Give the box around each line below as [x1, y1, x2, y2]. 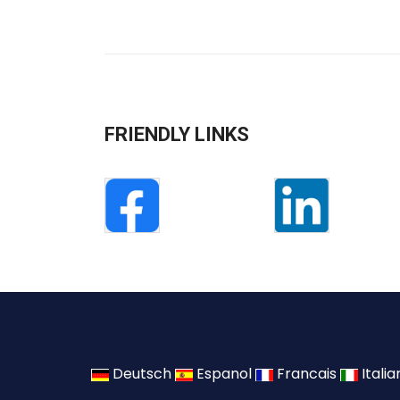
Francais [277, 363, 337, 385]
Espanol [196, 363, 252, 385]
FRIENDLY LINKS [104, 123, 249, 146]
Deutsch [112, 363, 171, 385]
